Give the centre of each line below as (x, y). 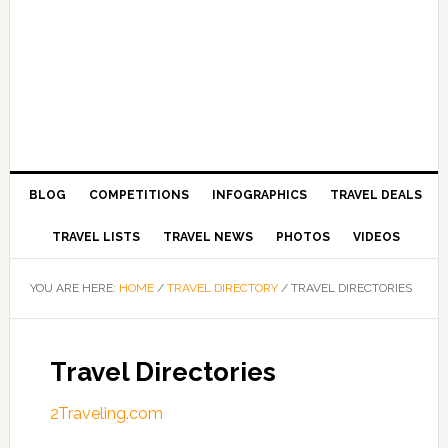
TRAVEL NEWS (207, 237)
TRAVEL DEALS (376, 195)
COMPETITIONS (139, 195)
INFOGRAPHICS (260, 195)
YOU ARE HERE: (74, 288)
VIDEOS (376, 237)
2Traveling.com (106, 413)
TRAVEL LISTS (95, 237)
